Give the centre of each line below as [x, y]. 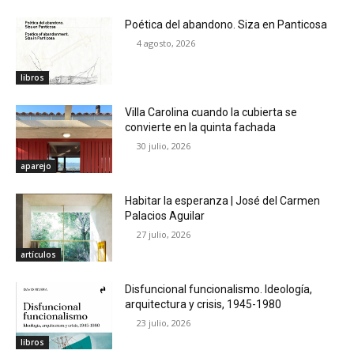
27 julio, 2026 [164, 234]
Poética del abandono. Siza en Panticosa [226, 24]
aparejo [36, 166]
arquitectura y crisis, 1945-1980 [203, 304]
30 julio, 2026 [164, 146]
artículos [38, 254]
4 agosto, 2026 [166, 43]
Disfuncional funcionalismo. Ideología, [219, 289]
